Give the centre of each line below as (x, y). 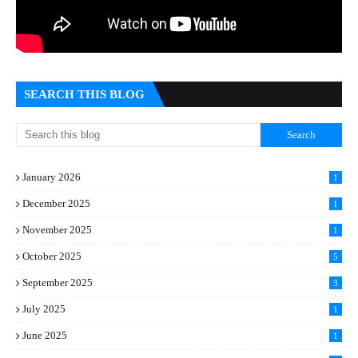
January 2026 (52, 177)
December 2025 (56, 203)
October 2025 (52, 256)
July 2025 (44, 309)
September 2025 (58, 282)
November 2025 (57, 230)
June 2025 (45, 335)
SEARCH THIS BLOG (84, 94)
